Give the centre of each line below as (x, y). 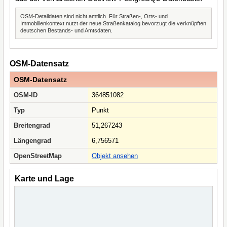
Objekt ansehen (115, 156)
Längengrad (32, 141)
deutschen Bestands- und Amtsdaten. (66, 30)
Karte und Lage (44, 179)
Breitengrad (32, 125)
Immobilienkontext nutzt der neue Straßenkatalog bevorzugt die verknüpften (113, 23)
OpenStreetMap (38, 156)
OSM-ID (26, 95)
